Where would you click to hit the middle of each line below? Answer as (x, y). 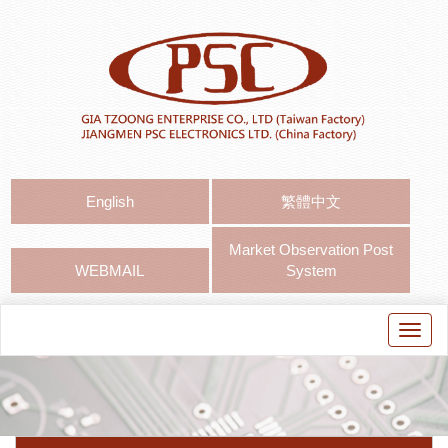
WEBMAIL (110, 271)
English (109, 202)
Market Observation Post (311, 250)
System (311, 271)
